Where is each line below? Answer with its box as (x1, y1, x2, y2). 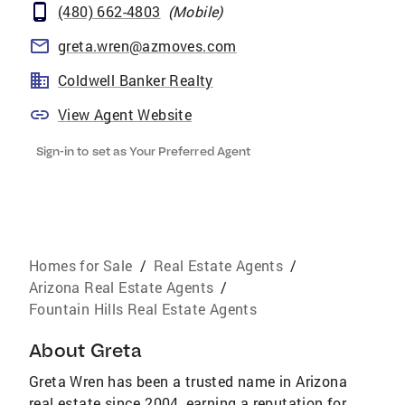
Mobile (173, 2, 219, 21)
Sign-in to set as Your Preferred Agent (36, 144, 250, 158)
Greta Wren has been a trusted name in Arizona (29, 372, 347, 391)
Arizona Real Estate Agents (29, 278, 214, 297)
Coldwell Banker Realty (58, 71, 213, 89)
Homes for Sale (29, 256, 133, 275)
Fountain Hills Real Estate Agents (29, 299, 258, 318)
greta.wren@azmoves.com (58, 36, 237, 55)
